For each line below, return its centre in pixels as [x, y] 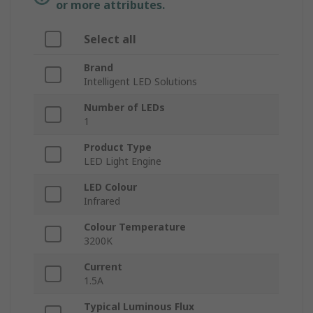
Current [103, 267]
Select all [110, 39]
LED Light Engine [123, 161]
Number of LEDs [124, 108]
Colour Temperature [135, 227]
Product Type [118, 147]
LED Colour [110, 187]
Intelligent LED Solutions [140, 82]
